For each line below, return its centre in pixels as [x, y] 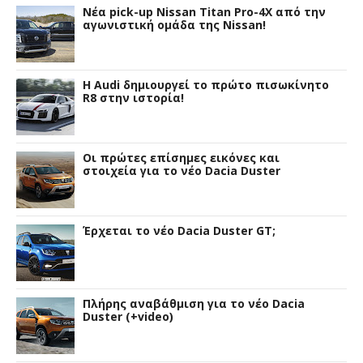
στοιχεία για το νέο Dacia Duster [181, 170]
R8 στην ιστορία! [133, 97]
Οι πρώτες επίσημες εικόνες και [181, 157]
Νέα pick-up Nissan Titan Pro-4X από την [204, 11]
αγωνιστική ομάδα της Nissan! [174, 24]
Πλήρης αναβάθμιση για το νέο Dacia [194, 303]
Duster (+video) [128, 316]
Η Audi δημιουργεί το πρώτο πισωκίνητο [206, 84]
